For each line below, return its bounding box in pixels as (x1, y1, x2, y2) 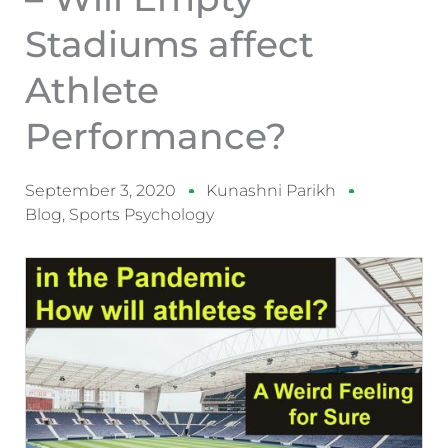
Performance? (25, 114, 287, 159)
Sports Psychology (69, 205, 214, 225)
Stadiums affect (25, 22, 314, 67)
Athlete (25, 68, 159, 113)
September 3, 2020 (25, 181, 176, 201)
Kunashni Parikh (206, 181, 336, 201)
